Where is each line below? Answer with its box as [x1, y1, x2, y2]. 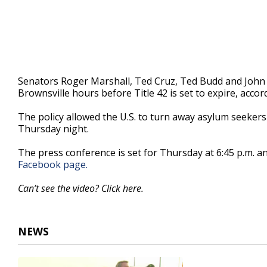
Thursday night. [18, 122, 89, 136]
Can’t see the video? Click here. [18, 182, 146, 195]
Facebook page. [18, 158, 88, 172]
